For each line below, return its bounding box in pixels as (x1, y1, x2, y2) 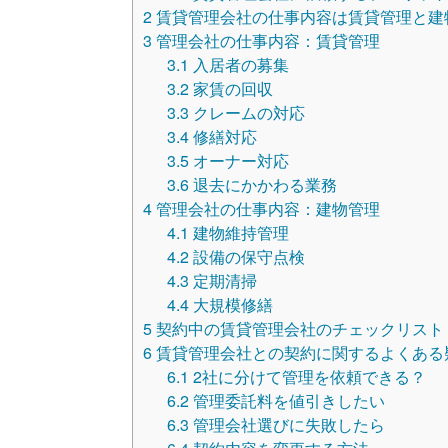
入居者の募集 (189, 53, 289, 77)
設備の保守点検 (189, 245, 305, 269)
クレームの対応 (189, 101, 305, 125)
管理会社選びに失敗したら (189, 413, 385, 437)
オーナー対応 (189, 149, 289, 173)
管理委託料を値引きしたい (189, 389, 385, 413)
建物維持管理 (189, 221, 289, 245)
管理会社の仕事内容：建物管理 (152, 197, 380, 221)
